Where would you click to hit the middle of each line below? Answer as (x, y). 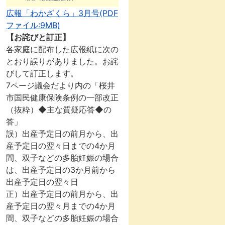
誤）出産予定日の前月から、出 (62, 134)
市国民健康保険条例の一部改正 (62, 98)
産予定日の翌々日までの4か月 (61, 146)
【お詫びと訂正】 (38, 37)
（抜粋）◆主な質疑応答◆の (59, 110)
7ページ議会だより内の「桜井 (61, 86)
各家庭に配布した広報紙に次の (62, 49)
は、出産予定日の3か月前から (61, 170)
